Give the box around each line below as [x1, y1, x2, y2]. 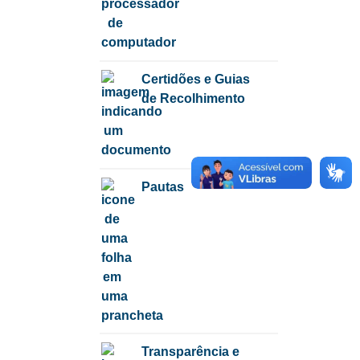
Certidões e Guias [141, 72, 251, 87]
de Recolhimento [141, 92, 246, 106]
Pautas [141, 179, 185, 194]
